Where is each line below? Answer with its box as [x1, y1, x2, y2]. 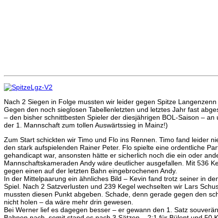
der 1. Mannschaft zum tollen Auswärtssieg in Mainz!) [4, 121, 168, 129]
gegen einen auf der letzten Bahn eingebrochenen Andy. [4, 166, 177, 175]
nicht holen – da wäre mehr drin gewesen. [4, 198, 133, 206]
